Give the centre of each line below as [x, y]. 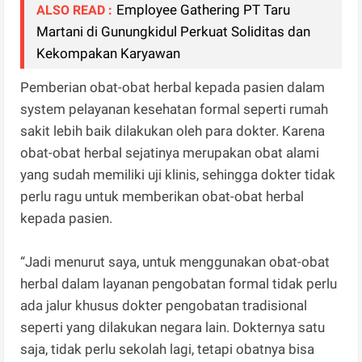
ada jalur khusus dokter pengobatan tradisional [164, 306]
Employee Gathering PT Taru [204, 10]
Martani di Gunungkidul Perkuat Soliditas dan [174, 32]
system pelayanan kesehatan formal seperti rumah [175, 109]
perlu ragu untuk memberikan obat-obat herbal [162, 197]
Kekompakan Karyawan [109, 54]
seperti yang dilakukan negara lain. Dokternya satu [173, 328]
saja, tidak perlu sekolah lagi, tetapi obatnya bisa [168, 349]
